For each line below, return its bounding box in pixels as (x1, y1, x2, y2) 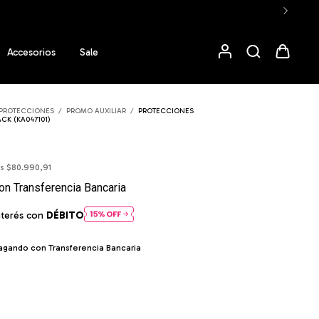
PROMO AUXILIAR (66, 106, 127, 115)
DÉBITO (46, 209, 85, 222)
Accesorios (6, 46, 56, 59)
